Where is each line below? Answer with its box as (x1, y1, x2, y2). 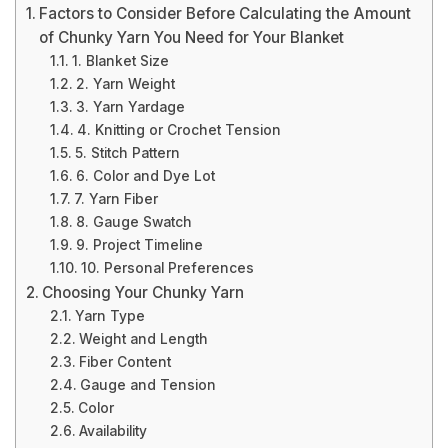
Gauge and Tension (79, 377, 216, 393)
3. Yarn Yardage (75, 99, 185, 115)
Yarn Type (74, 308, 145, 324)
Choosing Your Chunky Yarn (42, 283, 245, 302)
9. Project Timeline (75, 237, 203, 253)
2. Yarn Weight (75, 76, 175, 92)
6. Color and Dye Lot (75, 168, 215, 184)
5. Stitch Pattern (74, 145, 180, 161)
